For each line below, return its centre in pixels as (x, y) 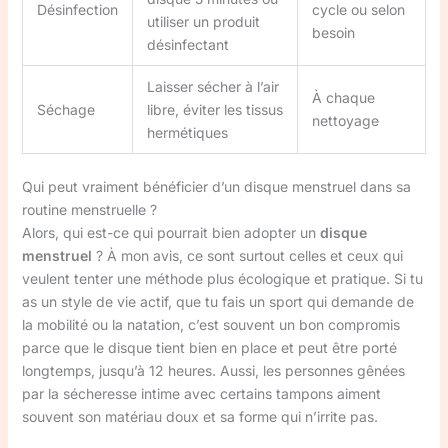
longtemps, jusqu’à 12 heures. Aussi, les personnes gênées (213, 370)
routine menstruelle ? (89, 209)
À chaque (343, 97)
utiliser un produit (203, 21)
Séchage (65, 109)
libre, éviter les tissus (214, 109)
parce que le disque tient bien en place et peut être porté (209, 347)
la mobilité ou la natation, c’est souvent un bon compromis (210, 324)
